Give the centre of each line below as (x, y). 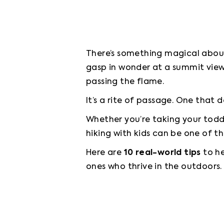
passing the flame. (125, 82)
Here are (105, 153)
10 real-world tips (162, 153)
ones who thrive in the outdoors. (154, 167)
